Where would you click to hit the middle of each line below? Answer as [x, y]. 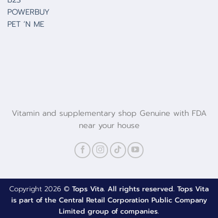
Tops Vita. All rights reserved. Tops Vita [140, 189]
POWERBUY [28, 12]
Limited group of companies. [109, 211]
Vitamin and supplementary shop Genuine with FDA [109, 114]
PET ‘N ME [26, 24]
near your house [109, 126]
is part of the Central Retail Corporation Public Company [109, 200]
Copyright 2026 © [41, 189]
